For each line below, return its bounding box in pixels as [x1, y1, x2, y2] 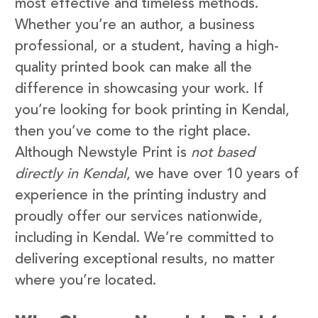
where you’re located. [15, 273, 156, 288]
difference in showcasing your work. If [15, 82, 263, 97]
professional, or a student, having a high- [15, 39, 279, 54]
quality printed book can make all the [15, 60, 252, 75]
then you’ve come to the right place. [15, 124, 251, 139]
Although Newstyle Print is [15, 146, 191, 160]
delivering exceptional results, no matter [15, 252, 275, 267]
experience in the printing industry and [15, 188, 266, 203]
